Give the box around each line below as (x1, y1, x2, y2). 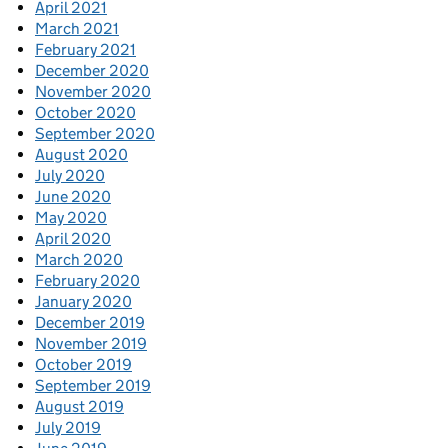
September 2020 (35, 124, 155, 143)
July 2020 (35, 166, 105, 185)
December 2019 (35, 313, 145, 332)
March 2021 (35, 19, 119, 38)
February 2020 (35, 271, 140, 290)
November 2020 (35, 82, 151, 101)
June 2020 (35, 187, 111, 206)
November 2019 (35, 334, 147, 353)
